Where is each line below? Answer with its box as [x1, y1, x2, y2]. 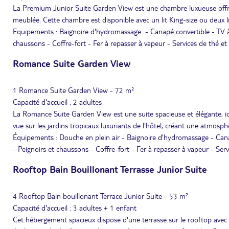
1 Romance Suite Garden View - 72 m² [13, 85, 134, 95]
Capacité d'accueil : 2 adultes [13, 97, 102, 106]
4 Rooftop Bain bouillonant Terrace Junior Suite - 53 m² [13, 191, 188, 200]
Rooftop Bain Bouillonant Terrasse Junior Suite [13, 163, 207, 175]
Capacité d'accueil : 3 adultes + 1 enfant [13, 203, 136, 212]
